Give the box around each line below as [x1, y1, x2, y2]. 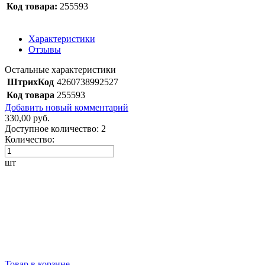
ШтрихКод [7, 76, 54, 87]
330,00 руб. [5, 112, 50, 123]
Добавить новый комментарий [5, 102, 128, 112]
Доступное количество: [5, 123, 99, 134]
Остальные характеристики [5, 64, 116, 75]
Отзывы [28, 44, 61, 54]
